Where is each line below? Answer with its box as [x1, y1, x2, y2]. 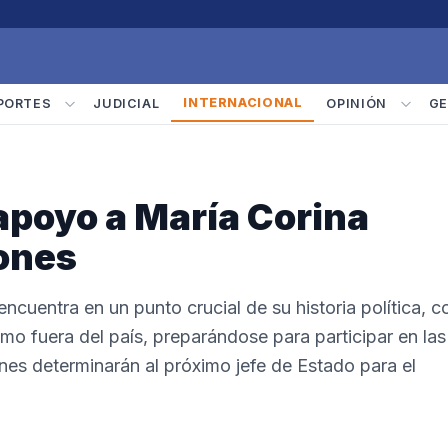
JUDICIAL [93, 96, 160, 111]
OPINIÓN [326, 96, 387, 111]
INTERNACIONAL [183, 95, 303, 110]
